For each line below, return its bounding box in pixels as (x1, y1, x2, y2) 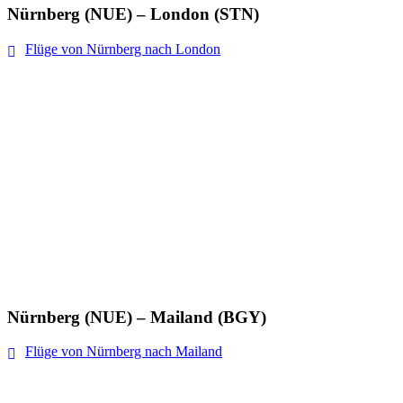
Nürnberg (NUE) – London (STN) (7, 4, 259, 23)
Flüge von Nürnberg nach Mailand (25, 344, 222, 360)
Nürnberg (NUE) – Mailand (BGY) (7, 307, 266, 327)
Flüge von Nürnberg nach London (25, 40, 220, 57)
